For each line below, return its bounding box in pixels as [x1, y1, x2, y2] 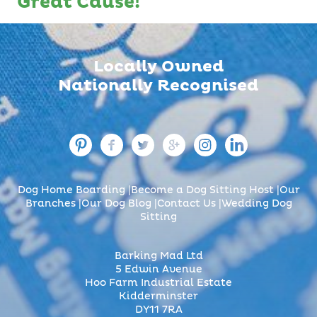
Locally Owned [93, 59, 224, 76]
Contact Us [156, 199, 216, 209]
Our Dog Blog [81, 199, 151, 209]
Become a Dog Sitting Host [130, 185, 274, 196]
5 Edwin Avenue [115, 265, 202, 275]
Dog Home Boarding [17, 185, 125, 196]
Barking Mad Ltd [114, 251, 203, 262]
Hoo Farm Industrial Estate [85, 278, 232, 289]
